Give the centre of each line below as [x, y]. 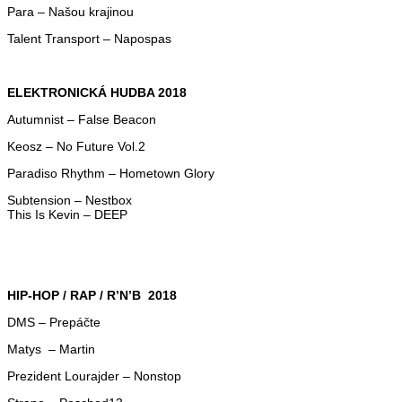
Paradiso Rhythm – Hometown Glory [111, 173]
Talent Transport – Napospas [89, 38]
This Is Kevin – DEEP [67, 214]
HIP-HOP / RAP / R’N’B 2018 [92, 295]
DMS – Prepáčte [54, 322]
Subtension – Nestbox [70, 200]
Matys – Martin [51, 349]
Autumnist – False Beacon [82, 119]
